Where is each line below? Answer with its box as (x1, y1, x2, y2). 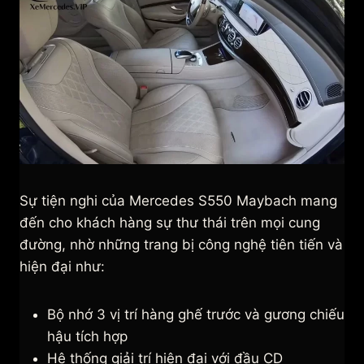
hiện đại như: (19, 258, 109, 275)
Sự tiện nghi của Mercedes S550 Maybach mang (19, 193, 337, 210)
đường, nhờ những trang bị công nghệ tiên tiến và (19, 236, 343, 253)
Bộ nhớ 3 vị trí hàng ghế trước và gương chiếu (47, 306, 344, 323)
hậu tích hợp (47, 328, 128, 345)
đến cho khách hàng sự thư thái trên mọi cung (19, 214, 320, 232)
